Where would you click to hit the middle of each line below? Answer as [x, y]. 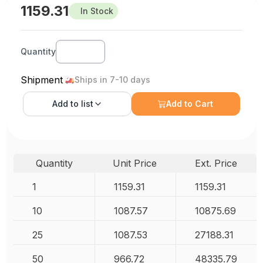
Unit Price [135, 163]
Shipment [42, 80]
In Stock [97, 11]
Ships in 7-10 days [113, 79]
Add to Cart [190, 103]
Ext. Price [216, 163]
